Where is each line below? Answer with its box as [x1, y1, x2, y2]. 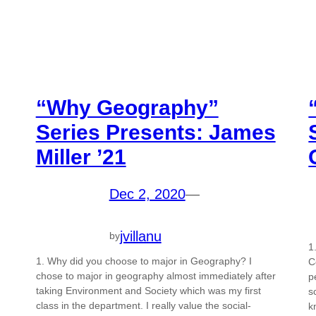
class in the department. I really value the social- [35, 299, 251, 311]
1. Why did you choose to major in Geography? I [35, 255, 252, 267]
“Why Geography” [35, 96, 219, 120]
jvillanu [119, 228, 162, 244]
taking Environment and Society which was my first [35, 284, 261, 296]
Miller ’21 [35, 145, 126, 169]
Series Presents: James [35, 121, 276, 145]
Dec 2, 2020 [109, 186, 186, 202]
